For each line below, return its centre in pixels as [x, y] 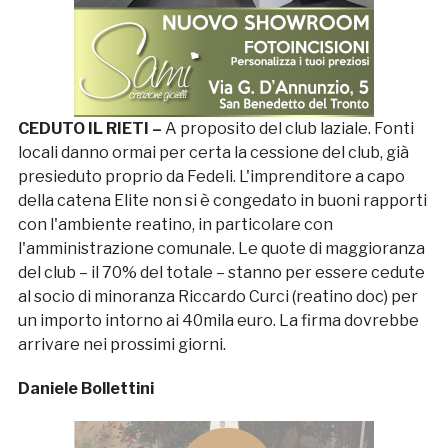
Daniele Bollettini [85, 388]
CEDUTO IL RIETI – [91, 128]
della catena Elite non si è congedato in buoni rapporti [222, 200]
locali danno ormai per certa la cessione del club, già [213, 152]
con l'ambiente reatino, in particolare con [175, 224]
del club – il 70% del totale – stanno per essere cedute [221, 272]
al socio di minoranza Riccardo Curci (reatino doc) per [217, 296]
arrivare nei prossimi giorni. [121, 344]
